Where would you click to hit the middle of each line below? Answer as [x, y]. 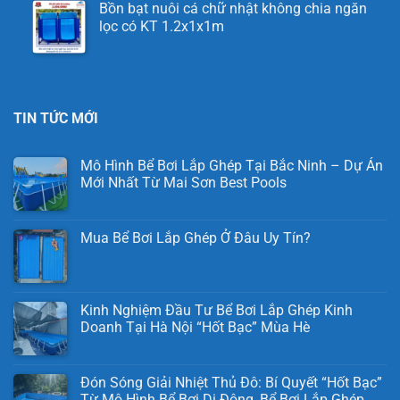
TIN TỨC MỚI [56, 119]
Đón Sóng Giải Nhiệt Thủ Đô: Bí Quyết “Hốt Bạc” [231, 383]
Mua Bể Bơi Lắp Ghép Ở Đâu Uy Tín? [197, 238]
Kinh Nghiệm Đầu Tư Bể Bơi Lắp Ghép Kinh [217, 311]
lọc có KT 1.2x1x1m [161, 27]
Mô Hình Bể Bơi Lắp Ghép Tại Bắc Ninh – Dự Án [232, 166]
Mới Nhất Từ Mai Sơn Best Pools [183, 183]
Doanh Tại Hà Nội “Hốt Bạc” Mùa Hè [195, 328]
